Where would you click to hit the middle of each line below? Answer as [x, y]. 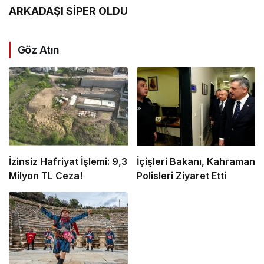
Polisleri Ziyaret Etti [181, 176]
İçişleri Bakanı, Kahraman [196, 162]
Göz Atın [39, 50]
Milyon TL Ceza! [46, 176]
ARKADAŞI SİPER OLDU [69, 11]
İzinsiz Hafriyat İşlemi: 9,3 [68, 162]
